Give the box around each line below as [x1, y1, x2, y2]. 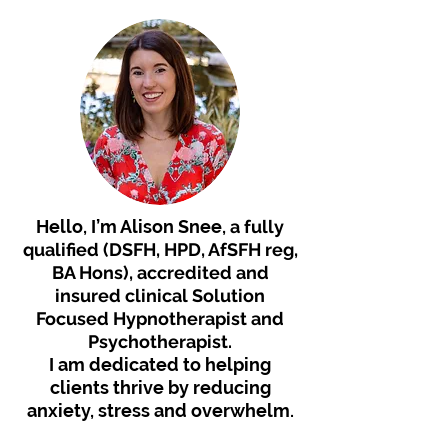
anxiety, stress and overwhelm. [26, 400, 294, 421]
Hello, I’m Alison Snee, [36, 216, 230, 237]
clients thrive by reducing [49, 377, 271, 398]
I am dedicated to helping [49, 354, 271, 375]
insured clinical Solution [55, 285, 265, 306]
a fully [230, 216, 284, 237]
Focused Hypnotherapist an [36, 308, 272, 329]
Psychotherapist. [88, 331, 232, 352]
